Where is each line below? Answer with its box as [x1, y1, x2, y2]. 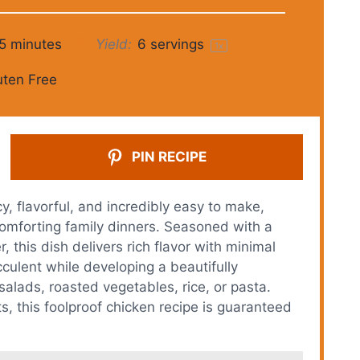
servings [146, 35, 209, 52]
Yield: [92, 35, 133, 52]
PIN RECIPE [129, 148, 207, 165]
